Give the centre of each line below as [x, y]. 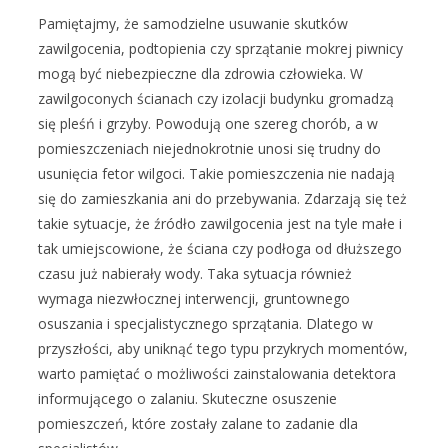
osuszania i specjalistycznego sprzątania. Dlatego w [205, 324]
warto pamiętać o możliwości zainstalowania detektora [217, 374]
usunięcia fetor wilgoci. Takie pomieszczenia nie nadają [216, 174]
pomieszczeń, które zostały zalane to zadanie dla [198, 424]
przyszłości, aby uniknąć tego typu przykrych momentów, [223, 349]
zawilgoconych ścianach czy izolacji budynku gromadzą [216, 99]
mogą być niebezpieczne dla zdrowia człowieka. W [200, 74]
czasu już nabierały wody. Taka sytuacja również [195, 274]
